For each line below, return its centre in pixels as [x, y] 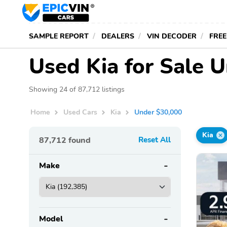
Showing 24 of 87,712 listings [77, 89]
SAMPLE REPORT [59, 36]
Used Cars [81, 112]
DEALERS [118, 36]
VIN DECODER [172, 36]
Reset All [155, 140]
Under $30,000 [158, 112]
